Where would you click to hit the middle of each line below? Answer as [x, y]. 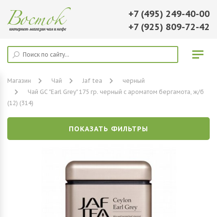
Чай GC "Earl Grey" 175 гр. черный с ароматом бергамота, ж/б [116, 92]
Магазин [19, 81]
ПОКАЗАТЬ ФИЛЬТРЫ [108, 129]
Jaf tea [92, 81]
